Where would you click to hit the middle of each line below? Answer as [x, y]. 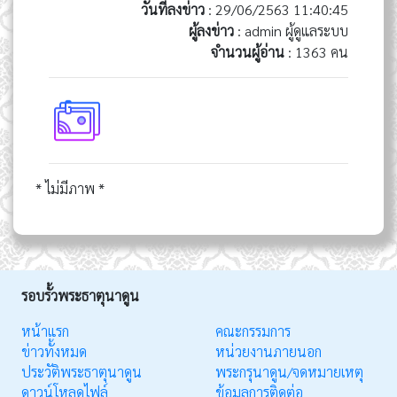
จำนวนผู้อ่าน [248, 51]
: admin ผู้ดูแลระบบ [291, 30]
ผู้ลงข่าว [211, 30]
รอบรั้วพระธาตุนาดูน [80, 295]
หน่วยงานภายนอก [269, 351]
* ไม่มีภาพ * [70, 188]
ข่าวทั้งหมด [54, 351]
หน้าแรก [45, 331]
